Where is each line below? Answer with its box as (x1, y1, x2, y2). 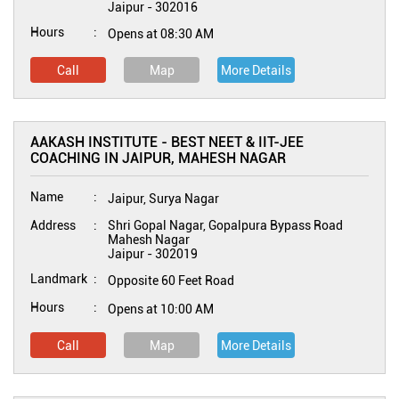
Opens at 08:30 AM (108, 27, 214, 41)
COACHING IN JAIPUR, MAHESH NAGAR (30, 150, 286, 167)
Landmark (30, 272, 87, 286)
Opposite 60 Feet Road (108, 273, 234, 288)
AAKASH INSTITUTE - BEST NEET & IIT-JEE (30, 134, 304, 151)
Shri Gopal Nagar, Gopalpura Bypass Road (108, 218, 343, 232)
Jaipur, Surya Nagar (108, 191, 219, 206)
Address (30, 218, 76, 232)
